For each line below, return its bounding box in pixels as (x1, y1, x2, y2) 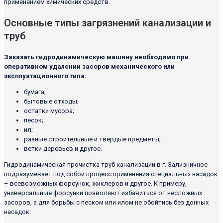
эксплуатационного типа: (4, 72, 87, 80)
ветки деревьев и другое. (24, 145, 102, 153)
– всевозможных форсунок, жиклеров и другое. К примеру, (4, 180, 187, 188)
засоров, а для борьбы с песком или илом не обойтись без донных (4, 199, 209, 207)
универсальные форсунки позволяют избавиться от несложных (4, 189, 202, 197)
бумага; (24, 88, 46, 96)
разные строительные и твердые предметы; (24, 135, 161, 143)
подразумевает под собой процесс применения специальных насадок (4, 170, 218, 178)
